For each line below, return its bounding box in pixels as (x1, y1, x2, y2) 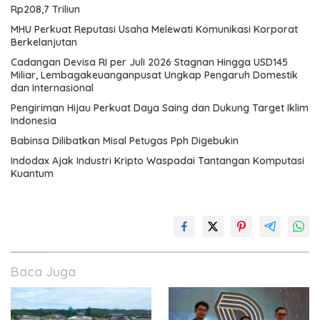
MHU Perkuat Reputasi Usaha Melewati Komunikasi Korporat (11, 23, 298, 36)
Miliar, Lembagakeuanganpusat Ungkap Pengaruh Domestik (11, 69, 298, 81)
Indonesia (11, 114, 56, 127)
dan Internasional (11, 81, 94, 94)
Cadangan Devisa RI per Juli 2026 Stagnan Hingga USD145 (11, 56, 288, 69)
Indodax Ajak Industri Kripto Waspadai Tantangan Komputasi (11, 154, 304, 167)
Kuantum (11, 167, 54, 180)
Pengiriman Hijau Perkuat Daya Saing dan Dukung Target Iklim (11, 101, 309, 114)
